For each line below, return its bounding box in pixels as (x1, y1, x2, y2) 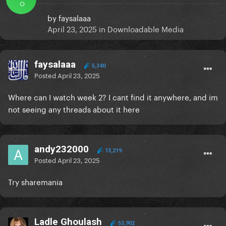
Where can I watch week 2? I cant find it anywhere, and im (8, 90, 218, 103)
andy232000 (34, 143, 89, 155)
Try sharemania (8, 175, 65, 188)
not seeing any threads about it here (8, 102, 140, 115)
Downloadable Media (107, 22, 184, 35)
